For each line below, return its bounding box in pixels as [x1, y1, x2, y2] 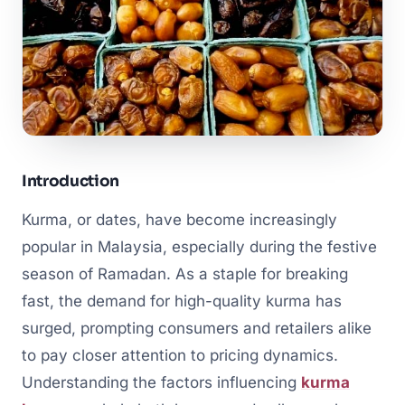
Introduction [22, 172, 119, 192]
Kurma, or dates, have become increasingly [22, 211, 337, 230]
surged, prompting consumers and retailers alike [22, 319, 372, 338]
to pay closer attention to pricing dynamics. [22, 346, 338, 365]
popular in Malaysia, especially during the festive [22, 238, 377, 257]
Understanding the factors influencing [22, 373, 301, 392]
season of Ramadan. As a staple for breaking [22, 265, 348, 284]
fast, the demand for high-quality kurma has [22, 292, 342, 311]
